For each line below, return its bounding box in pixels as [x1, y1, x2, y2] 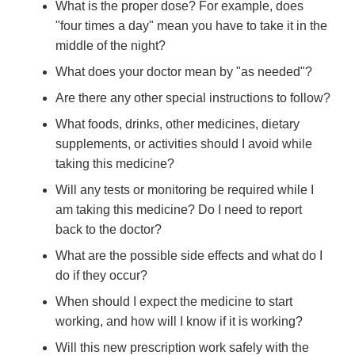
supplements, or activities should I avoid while [55, 137, 312, 151]
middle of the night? [55, 39, 166, 53]
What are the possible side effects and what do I [55, 249, 323, 263]
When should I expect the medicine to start [55, 295, 292, 309]
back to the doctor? [55, 223, 162, 237]
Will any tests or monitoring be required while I [55, 183, 314, 197]
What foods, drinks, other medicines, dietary [55, 117, 300, 132]
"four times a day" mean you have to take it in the [55, 19, 327, 33]
